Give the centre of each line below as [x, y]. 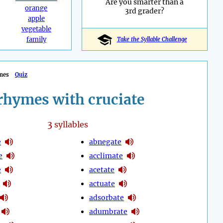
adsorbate [107, 197]
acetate [102, 169]
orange [36, 8]
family [36, 40]
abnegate [106, 142]
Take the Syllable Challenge [152, 40]
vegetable [36, 29]
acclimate [106, 156]
